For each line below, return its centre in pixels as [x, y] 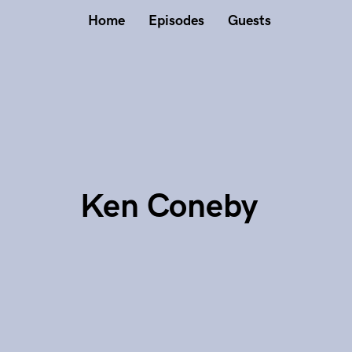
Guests [249, 21]
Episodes [176, 21]
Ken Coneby [169, 207]
